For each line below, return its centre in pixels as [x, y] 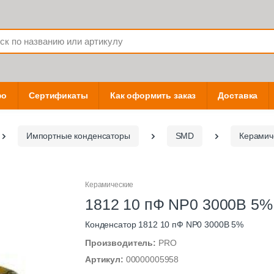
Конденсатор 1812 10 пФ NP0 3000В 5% [164, 225]
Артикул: [106, 260]
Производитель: [122, 243]
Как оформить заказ [153, 96]
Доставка [238, 96]
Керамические [109, 185]
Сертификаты [58, 96]
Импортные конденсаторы [78, 136]
